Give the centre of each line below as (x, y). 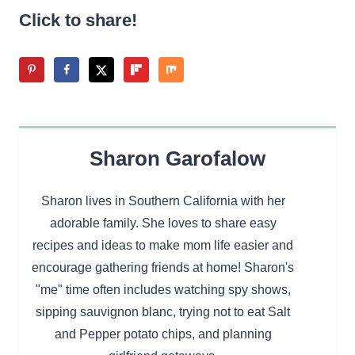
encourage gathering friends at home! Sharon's (163, 267)
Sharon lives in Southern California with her (163, 200)
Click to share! (78, 21)
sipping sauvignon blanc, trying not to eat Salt (163, 311)
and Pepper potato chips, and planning (163, 334)
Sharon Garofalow (177, 158)
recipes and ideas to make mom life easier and (163, 245)
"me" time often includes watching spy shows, (163, 289)
